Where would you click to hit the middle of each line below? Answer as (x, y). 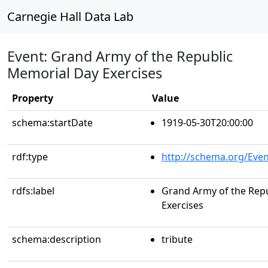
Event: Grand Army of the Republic (120, 56)
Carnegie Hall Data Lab (70, 16)
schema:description (57, 239)
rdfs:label (33, 191)
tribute (177, 239)
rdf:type (30, 157)
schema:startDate (52, 123)
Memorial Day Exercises (85, 73)
